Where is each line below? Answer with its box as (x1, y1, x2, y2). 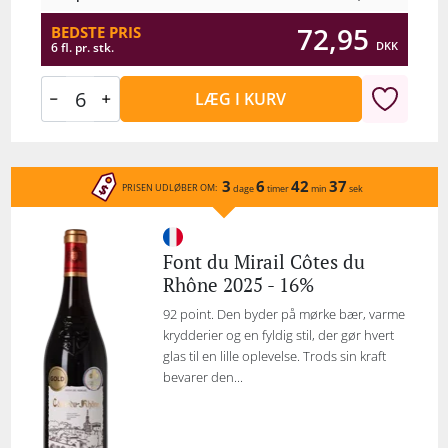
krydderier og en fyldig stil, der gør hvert (162, 326, 394, 344)
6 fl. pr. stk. (50, 38, 114, 56)
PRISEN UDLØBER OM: (121, 180, 217, 194)
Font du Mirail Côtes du (162, 248, 365, 275)
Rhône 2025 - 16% (162, 271, 314, 298)
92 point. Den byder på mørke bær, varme (162, 305, 405, 323)
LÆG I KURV (195, 87, 287, 110)
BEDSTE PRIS (50, 21, 141, 42)
